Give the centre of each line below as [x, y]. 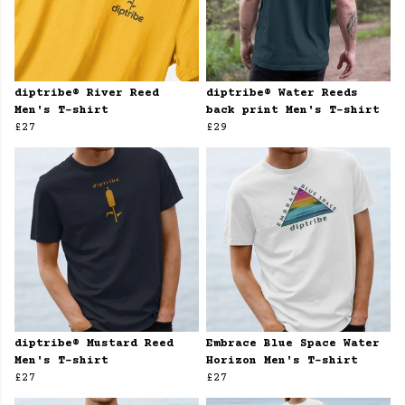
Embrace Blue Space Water [293, 344]
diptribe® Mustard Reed [94, 344]
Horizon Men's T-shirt [282, 361]
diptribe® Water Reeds [282, 94]
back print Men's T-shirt [293, 111]
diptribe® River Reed [87, 94]
